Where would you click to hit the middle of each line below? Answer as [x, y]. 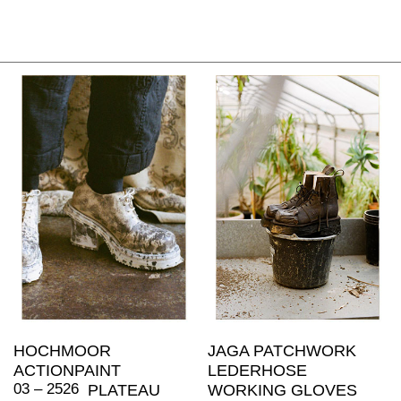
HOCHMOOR [62, 350]
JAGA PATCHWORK [282, 350]
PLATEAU [124, 390]
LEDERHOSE [257, 370]
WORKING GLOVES [282, 390]
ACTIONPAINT [67, 370]
